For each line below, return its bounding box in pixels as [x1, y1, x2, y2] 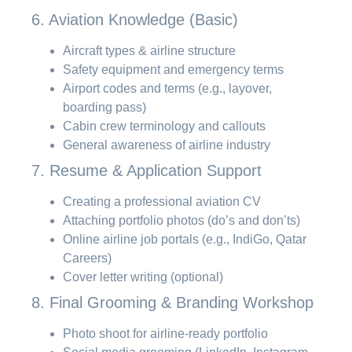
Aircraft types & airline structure [63, 43, 236, 57]
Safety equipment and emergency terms [63, 62, 284, 76]
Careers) [63, 251, 112, 265]
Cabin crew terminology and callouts [63, 119, 266, 133]
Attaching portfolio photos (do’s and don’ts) [63, 213, 300, 227]
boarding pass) [63, 100, 146, 114]
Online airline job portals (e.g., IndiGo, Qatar [63, 232, 306, 246]
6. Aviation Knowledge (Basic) [31, 10, 238, 28]
